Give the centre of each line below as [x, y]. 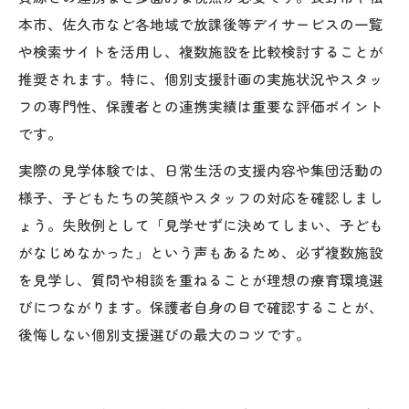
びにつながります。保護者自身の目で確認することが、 [201, 306]
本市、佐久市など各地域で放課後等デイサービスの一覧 [201, 23]
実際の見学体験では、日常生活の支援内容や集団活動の [201, 169]
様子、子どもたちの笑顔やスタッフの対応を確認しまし [201, 197]
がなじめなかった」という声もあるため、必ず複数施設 [201, 252]
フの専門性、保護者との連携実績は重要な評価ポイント [201, 105]
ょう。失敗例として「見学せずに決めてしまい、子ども [201, 224]
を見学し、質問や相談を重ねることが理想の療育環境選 [201, 279]
